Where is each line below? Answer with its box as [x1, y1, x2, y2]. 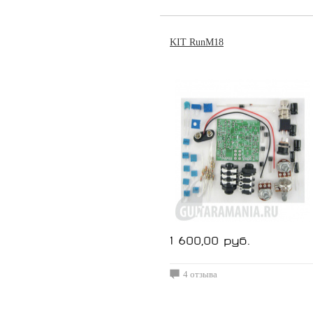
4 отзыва [183, 269, 217, 279]
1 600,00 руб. [170, 235, 250, 249]
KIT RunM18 [170, 37, 224, 48]
